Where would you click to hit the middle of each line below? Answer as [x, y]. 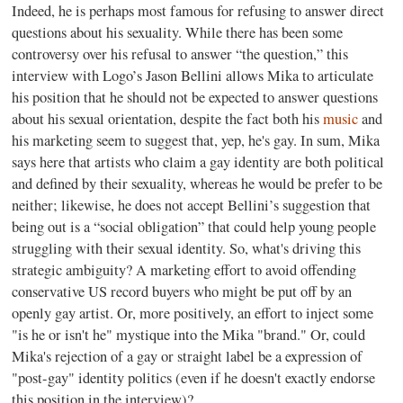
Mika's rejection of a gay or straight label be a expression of [188, 356]
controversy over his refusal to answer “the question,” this [180, 54]
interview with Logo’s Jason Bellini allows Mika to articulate [193, 76]
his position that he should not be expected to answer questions [195, 97]
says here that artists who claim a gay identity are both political [198, 162]
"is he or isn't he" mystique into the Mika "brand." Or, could [189, 335]
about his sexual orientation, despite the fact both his [168, 119]
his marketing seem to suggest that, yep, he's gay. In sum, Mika [196, 140]
